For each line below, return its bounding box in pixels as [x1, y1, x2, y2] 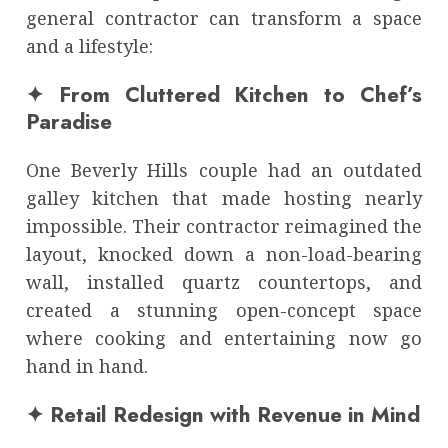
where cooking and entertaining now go [26, 326, 422, 351]
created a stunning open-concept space [26, 298, 422, 323]
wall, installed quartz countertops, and [26, 270, 422, 295]
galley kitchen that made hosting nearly [26, 186, 422, 211]
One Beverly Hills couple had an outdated [26, 158, 422, 183]
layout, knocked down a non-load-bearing [26, 242, 422, 267]
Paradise [26, 105, 112, 137]
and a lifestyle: [26, 33, 153, 58]
